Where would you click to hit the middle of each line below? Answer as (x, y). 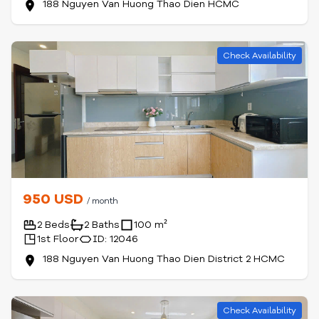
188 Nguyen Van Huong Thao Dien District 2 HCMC (164, 259)
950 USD (55, 199)
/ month (103, 201)
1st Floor (58, 239)
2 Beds (53, 225)
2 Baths (102, 225)
